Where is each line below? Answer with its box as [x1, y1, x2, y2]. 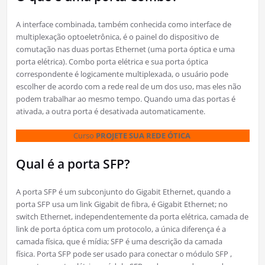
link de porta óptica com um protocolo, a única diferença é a [15, 224, 226, 235]
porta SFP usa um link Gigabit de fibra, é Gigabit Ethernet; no [15, 199, 228, 210]
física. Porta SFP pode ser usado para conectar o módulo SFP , [15, 248, 232, 260]
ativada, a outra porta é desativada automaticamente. [15, 106, 205, 117]
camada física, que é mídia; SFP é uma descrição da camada [15, 236, 222, 247]
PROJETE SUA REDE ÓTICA [95, 130, 192, 141]
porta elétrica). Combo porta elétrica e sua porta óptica [15, 56, 208, 67]
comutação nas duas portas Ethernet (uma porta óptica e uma [15, 44, 235, 55]
